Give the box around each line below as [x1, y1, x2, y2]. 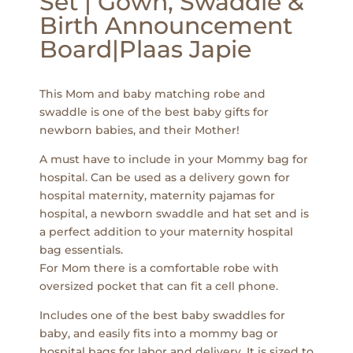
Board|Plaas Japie [39, 35, 251, 64]
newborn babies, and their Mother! [39, 123, 240, 137]
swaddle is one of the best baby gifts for [39, 105, 269, 119]
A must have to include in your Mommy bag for [39, 152, 308, 166]
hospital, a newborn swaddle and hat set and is [39, 206, 309, 221]
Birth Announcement [39, 11, 292, 40]
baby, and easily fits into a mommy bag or [39, 326, 278, 340]
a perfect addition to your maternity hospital [39, 225, 293, 239]
